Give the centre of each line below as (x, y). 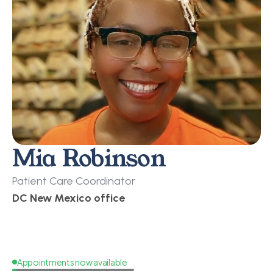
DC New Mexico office (69, 198)
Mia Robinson (89, 158)
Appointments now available (72, 262)
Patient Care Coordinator (74, 181)
